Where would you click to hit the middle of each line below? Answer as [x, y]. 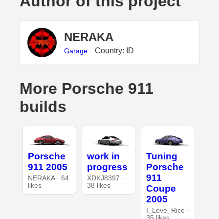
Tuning [162, 156]
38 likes [99, 186]
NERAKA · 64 [48, 178]
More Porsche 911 [87, 89]
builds [43, 107]
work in [103, 156]
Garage [76, 51]
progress [107, 167]
